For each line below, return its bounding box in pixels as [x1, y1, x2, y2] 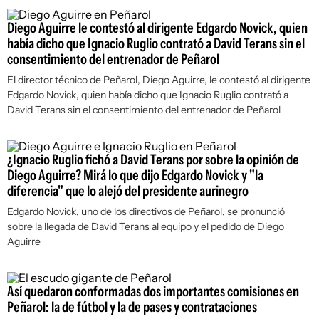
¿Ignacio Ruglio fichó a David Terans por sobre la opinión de [7, 151, 299, 168]
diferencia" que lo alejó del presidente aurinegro [7, 182, 249, 199]
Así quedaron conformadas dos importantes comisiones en [7, 283, 299, 300]
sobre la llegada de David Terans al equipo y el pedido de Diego [7, 220, 284, 233]
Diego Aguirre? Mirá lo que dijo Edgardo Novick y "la [7, 167, 263, 184]
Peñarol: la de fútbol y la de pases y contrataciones [7, 298, 257, 315]
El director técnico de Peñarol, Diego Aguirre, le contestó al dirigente [7, 73, 310, 86]
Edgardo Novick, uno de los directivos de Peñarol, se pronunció [7, 205, 285, 218]
